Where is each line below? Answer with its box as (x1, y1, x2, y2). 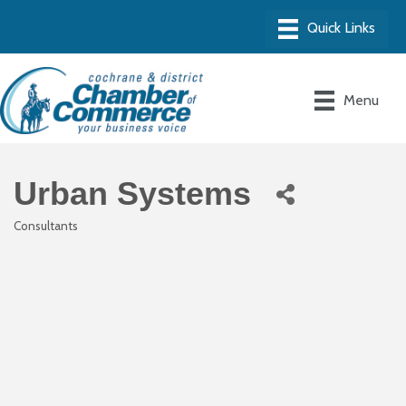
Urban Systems (14, 174, 251, 212)
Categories (13, 230, 63, 248)
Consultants (14, 217, 78, 233)
